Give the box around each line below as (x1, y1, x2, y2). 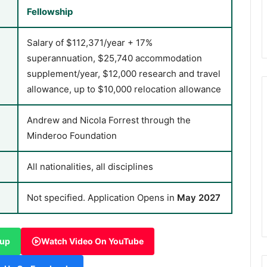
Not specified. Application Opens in (27, 192, 177, 204)
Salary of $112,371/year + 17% (27, 37, 153, 49)
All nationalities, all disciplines (27, 161, 153, 173)
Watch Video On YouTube (41, 235, 144, 246)
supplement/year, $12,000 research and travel (27, 68, 221, 80)
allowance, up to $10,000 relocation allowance (27, 83, 221, 95)
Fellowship (27, 6, 73, 18)
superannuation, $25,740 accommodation (27, 52, 202, 64)
